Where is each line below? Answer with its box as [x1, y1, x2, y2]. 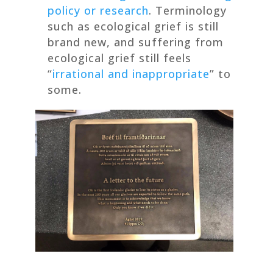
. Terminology [148, 2, 227, 18]
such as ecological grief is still [47, 18, 219, 34]
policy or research [47, 2, 149, 18]
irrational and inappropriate [52, 66, 210, 81]
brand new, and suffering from [47, 34, 224, 49]
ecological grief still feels [47, 50, 191, 65]
